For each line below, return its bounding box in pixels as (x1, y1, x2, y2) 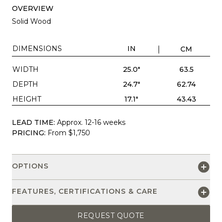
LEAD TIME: (12, 117, 55, 127)
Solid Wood (12, 16, 51, 26)
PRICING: (12, 128, 46, 137)
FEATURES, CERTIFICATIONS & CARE (12, 186, 158, 196)
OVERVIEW (12, 4, 54, 13)
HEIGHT (12, 94, 41, 104)
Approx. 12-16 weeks (57, 117, 125, 127)
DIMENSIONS (12, 44, 62, 53)
